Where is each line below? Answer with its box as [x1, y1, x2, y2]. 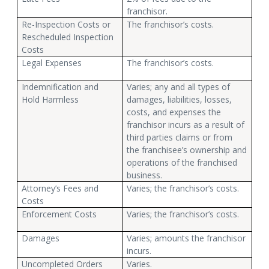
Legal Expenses [22, 56, 82, 68]
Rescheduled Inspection [22, 31, 114, 43]
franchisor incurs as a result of [127, 118, 245, 130]
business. [127, 169, 163, 181]
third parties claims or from [127, 131, 233, 143]
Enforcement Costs [22, 208, 97, 220]
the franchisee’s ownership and [127, 144, 247, 156]
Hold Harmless [22, 93, 79, 105]
